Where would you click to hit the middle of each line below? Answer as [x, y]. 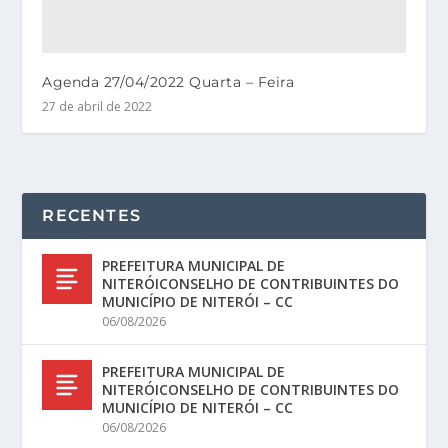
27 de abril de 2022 [97, 107]
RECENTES [92, 216]
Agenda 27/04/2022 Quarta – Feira [168, 82]
